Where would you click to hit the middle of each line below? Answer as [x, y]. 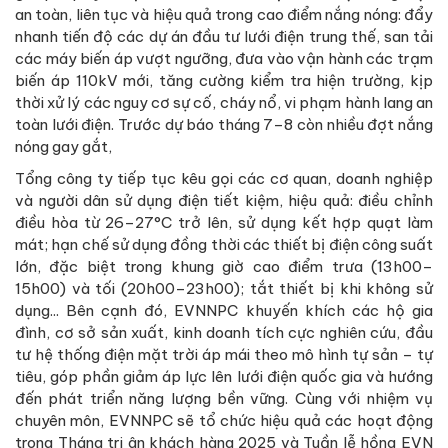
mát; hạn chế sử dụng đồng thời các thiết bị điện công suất [224, 245]
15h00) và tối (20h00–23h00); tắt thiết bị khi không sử [224, 289]
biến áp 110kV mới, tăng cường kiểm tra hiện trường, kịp [224, 81]
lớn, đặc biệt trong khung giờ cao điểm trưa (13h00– [224, 267]
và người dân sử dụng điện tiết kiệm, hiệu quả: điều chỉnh [224, 201]
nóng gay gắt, [63, 147]
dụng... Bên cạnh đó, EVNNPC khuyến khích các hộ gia [224, 311]
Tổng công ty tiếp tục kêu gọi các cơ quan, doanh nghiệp [224, 179]
